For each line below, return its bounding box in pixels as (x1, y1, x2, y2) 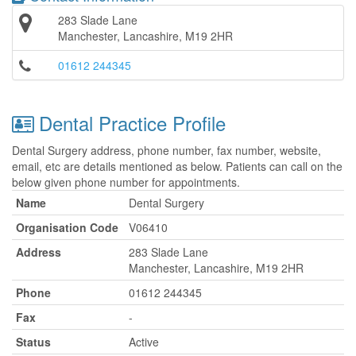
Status (16, 334, 51, 350)
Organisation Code (16, 219, 118, 235)
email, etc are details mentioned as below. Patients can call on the (12, 158, 342, 174)
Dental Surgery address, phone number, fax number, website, (12, 142, 321, 158)
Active (129, 334, 159, 350)
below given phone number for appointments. (12, 174, 240, 190)
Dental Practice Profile (33, 109, 226, 137)
